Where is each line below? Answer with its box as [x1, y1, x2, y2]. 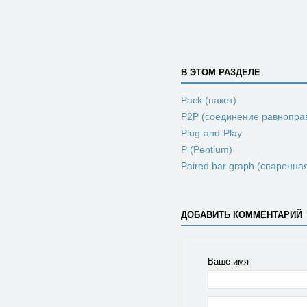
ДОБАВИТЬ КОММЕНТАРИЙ [181, 210, 302, 220]
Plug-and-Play [181, 127, 242, 138]
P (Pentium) [181, 144, 232, 155]
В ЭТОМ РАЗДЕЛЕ [181, 67, 260, 77]
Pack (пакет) [181, 95, 236, 106]
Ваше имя [207, 256, 249, 267]
